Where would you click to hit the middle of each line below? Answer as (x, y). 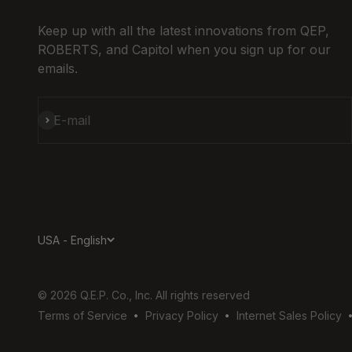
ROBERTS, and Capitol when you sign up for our (184, 49)
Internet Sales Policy (289, 315)
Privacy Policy (182, 315)
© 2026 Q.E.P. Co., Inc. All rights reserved (144, 295)
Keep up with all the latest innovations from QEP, (183, 30)
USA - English (72, 240)
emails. (58, 68)
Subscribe (67, 119)
